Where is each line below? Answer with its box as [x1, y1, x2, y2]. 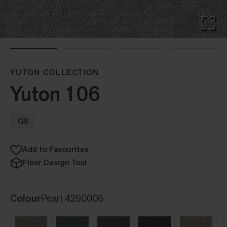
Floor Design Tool [22, 157, 87, 168]
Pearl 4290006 [41, 191, 103, 205]
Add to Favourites [22, 143, 89, 155]
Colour [10, 191, 41, 205]
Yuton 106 [10, 80, 100, 107]
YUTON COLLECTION [10, 66, 99, 78]
